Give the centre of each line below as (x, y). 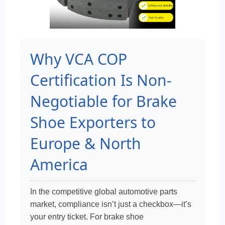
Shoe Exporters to (93, 122)
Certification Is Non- (101, 80)
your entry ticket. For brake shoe (87, 217)
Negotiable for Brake (103, 101)
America (59, 164)
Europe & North (86, 143)
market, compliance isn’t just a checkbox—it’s (111, 204)
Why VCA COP (79, 59)
